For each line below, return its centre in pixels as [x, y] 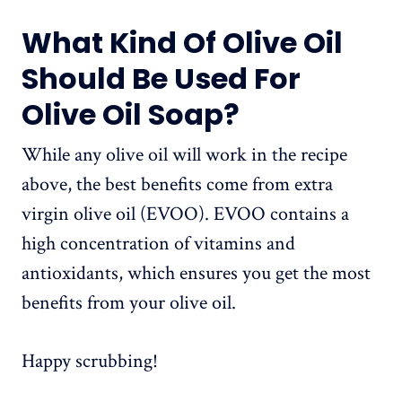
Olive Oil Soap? [131, 115]
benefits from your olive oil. [129, 303]
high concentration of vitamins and [158, 244]
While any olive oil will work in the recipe [184, 155]
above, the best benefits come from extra [177, 185]
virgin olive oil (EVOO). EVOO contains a [185, 214]
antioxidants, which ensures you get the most [196, 274]
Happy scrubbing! [90, 362]
